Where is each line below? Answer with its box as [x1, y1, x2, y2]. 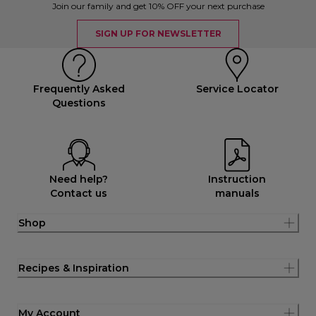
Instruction [208, 172, 267, 186]
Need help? [49, 172, 109, 186]
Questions [51, 96, 106, 109]
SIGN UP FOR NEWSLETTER [95, 28, 221, 39]
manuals [214, 186, 260, 200]
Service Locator [195, 82, 279, 95]
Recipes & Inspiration [18, 261, 129, 274]
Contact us [50, 186, 108, 200]
